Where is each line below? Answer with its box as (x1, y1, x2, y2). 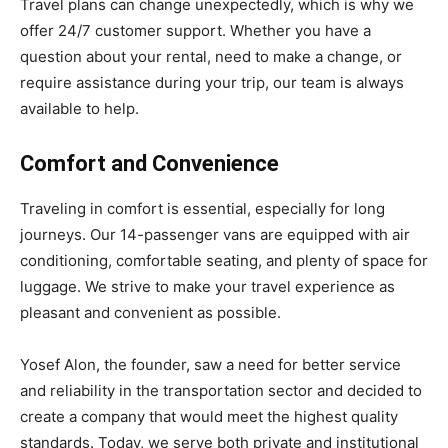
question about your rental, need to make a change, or (20, 47, 402, 67)
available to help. (20, 99, 139, 119)
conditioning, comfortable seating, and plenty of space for (20, 251, 428, 271)
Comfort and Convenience (20, 151, 279, 177)
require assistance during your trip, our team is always (20, 73, 404, 93)
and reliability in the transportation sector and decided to (20, 381, 422, 401)
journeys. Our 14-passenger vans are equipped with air (20, 225, 410, 245)
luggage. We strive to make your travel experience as (20, 277, 395, 297)
